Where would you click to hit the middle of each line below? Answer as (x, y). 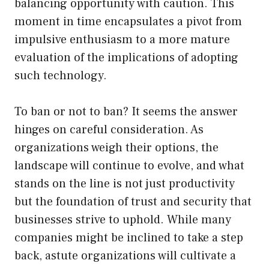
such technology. (61, 76)
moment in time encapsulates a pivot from (128, 22)
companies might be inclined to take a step (129, 238)
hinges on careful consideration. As (109, 130)
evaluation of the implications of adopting (126, 58)
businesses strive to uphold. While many (123, 220)
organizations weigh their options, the (116, 148)
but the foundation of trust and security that (133, 202)
